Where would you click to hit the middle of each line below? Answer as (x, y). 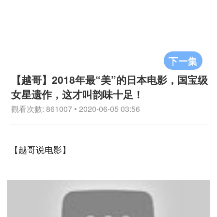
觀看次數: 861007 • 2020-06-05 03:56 (76, 109)
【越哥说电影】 (40, 150)
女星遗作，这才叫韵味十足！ (77, 94)
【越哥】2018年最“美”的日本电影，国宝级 (109, 79)
